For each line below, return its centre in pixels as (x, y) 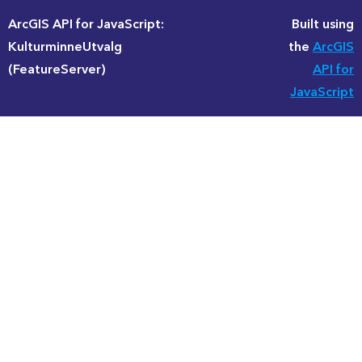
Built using (323, 24)
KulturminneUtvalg (65, 47)
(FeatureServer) (57, 69)
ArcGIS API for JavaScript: (86, 24)
